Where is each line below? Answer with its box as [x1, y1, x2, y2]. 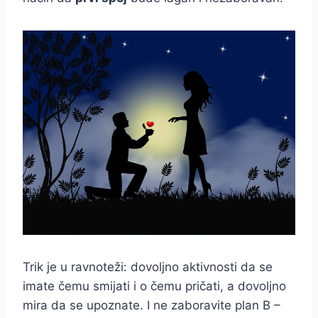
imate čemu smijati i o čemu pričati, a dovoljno [23, 278, 286, 293]
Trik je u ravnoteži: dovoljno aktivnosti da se [23, 259, 273, 274]
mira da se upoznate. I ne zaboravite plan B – [23, 297, 280, 312]
